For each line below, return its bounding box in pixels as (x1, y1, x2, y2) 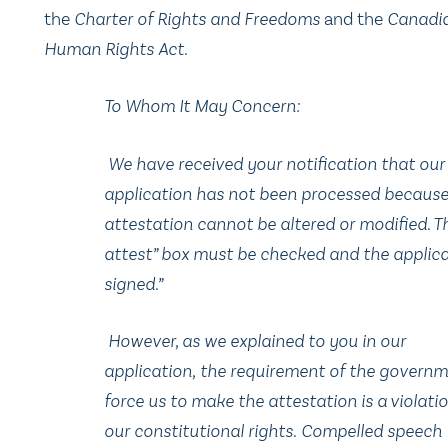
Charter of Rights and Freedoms (74, 7, 320, 30)
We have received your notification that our (108, 152, 445, 175)
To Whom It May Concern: (104, 95, 300, 118)
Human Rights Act (44, 37, 184, 60)
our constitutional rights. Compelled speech (104, 420, 442, 443)
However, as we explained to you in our (108, 330, 406, 353)
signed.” (104, 272, 163, 295)
